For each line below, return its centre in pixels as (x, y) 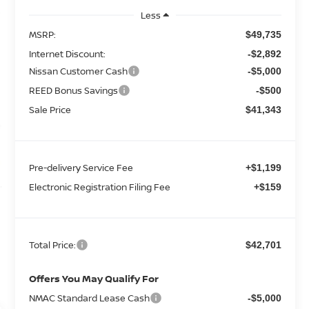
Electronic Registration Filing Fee (99, 187)
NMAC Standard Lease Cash (89, 298)
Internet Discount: (67, 53)
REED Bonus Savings (73, 90)
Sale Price (50, 109)
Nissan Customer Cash (78, 71)
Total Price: (52, 245)
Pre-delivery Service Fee (81, 167)
